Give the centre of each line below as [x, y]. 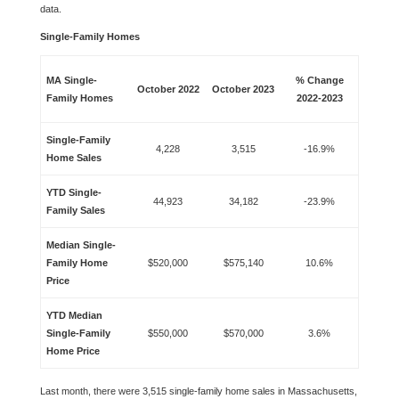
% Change [319, 80]
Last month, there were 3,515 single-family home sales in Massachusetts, [198, 391]
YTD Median [75, 315]
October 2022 [168, 89]
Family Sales [76, 210]
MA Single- [72, 80]
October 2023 [244, 89]
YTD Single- [74, 192]
